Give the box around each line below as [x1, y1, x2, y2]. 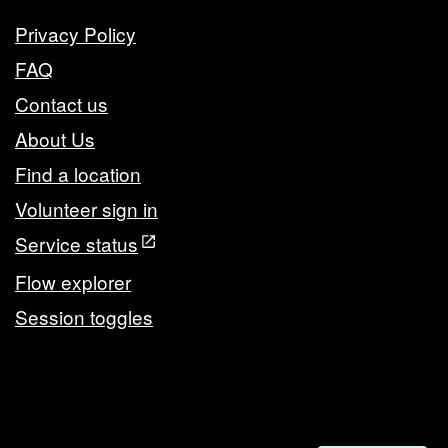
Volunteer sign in [15, 194, 158, 222]
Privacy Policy [15, 19, 136, 47]
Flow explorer [15, 268, 131, 296]
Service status [15, 229, 138, 257]
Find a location [15, 159, 141, 187]
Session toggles [15, 303, 153, 331]
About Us [15, 124, 95, 152]
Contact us [15, 89, 108, 117]
